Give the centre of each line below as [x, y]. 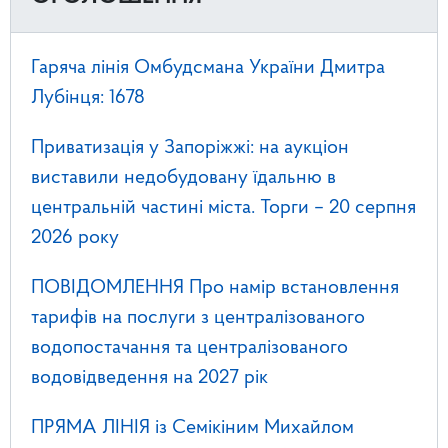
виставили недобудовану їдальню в [183, 177]
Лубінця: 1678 [88, 97]
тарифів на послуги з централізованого [198, 317]
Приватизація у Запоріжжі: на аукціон [190, 147]
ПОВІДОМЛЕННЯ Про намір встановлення [215, 287]
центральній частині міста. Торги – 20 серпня [223, 207]
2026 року [75, 237]
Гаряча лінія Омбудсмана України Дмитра [208, 67]
